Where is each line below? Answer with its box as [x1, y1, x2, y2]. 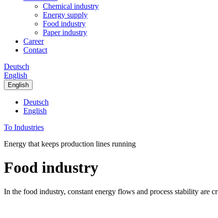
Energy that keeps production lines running [4, 140, 136, 148]
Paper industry [43, 28, 87, 36]
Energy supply [43, 11, 88, 19]
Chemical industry [43, 2, 99, 10]
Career [23, 37, 44, 45]
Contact [23, 46, 47, 54]
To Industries [4, 123, 44, 131]
